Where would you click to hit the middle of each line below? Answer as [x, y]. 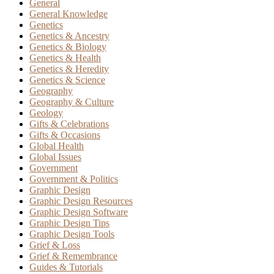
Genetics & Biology [68, 47]
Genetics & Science [67, 80]
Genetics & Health [65, 58]
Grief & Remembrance [73, 256]
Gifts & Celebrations [69, 124]
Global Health [57, 146]
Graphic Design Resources [81, 201]
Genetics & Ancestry [69, 36]
